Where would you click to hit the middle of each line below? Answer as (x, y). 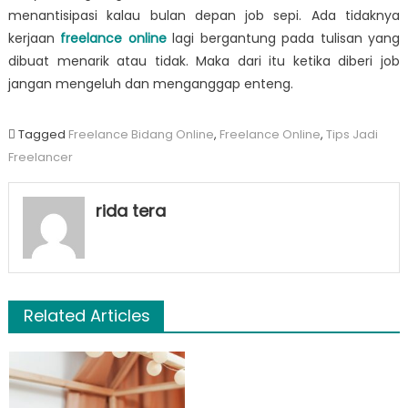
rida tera (130, 210)
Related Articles (87, 315)
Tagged (43, 134)
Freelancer (40, 157)
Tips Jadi (352, 134)
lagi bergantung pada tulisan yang (286, 38)
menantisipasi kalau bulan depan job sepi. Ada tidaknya (204, 15)
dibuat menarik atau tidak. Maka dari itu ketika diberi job (204, 61)
